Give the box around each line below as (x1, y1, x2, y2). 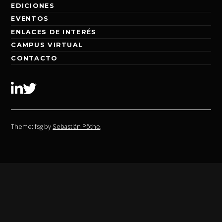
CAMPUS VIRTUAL (11, 41, 83, 49)
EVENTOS (11, 15, 49, 23)
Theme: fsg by (11, 122, 53, 131)
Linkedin (22, 80, 64, 97)
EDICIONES (11, 2, 55, 10)
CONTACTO (11, 54, 58, 62)
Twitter (36, 80, 72, 97)
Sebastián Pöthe (53, 122, 101, 131)
